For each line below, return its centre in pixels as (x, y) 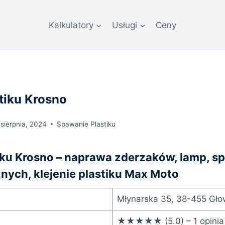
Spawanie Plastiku (86, 124)
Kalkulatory (71, 25)
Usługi (125, 25)
